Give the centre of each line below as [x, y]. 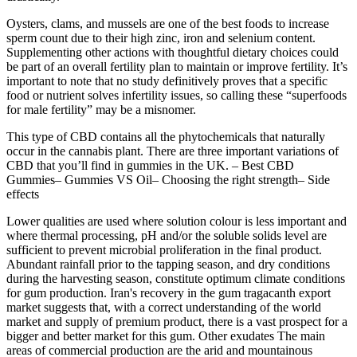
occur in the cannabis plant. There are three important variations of [173, 151]
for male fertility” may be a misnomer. [101, 109]
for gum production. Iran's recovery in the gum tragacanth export [169, 292]
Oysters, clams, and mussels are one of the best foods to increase [168, 23]
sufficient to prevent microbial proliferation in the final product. [164, 249]
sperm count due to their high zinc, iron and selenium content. [161, 37]
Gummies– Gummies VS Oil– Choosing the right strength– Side [168, 179]
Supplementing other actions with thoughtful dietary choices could [173, 52]
